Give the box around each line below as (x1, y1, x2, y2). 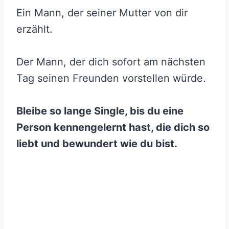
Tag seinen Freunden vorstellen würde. (16, 72, 206, 84)
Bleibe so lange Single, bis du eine (16, 104, 184, 117)
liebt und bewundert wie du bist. (16, 137, 177, 150)
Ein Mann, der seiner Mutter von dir (16, 6, 188, 19)
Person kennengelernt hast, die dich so (16, 121, 210, 133)
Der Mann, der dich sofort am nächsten (16, 55, 205, 68)
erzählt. (16, 22, 53, 35)
